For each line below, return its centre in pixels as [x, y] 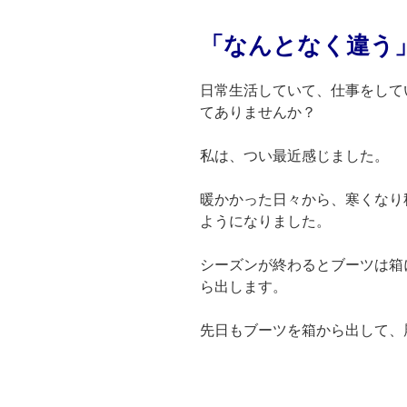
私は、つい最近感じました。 [294, 155]
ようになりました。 [265, 221]
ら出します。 [243, 286]
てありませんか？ [258, 112]
